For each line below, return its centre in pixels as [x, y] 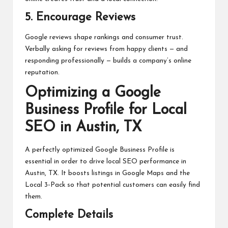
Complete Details [69, 215]
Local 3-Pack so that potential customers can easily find [112, 185]
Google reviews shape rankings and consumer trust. [104, 38]
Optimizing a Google [93, 93]
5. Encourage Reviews [80, 17]
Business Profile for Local [106, 110]
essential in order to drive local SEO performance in [106, 161]
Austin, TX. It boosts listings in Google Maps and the [107, 173]
